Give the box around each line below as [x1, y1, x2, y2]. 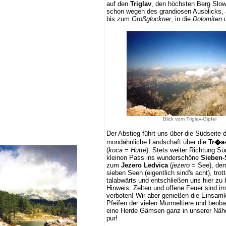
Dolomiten [193, 15, 222, 23]
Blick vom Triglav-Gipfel [162, 116, 216, 122]
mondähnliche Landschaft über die [106, 138, 208, 146]
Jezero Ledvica [121, 161, 168, 169]
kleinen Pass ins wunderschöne [106, 154, 199, 161]
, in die [171, 15, 193, 23]
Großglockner [132, 15, 171, 23]
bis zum [106, 15, 132, 23]
